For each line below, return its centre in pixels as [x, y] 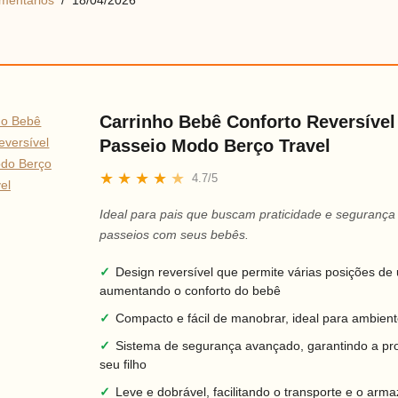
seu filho [123, 364]
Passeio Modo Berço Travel [215, 146]
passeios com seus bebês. [175, 235]
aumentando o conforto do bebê [191, 291]
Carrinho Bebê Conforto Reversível [248, 122]
